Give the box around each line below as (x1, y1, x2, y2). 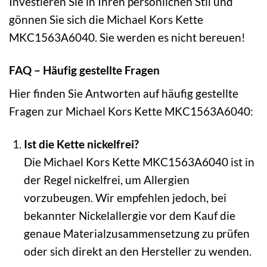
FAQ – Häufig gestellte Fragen (9, 63, 160, 77)
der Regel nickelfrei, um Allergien (23, 173, 190, 187)
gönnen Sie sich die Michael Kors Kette (9, 12, 203, 26)
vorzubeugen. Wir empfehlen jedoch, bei (23, 191, 226, 205)
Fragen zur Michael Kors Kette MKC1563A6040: (9, 104, 253, 119)
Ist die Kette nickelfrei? (23, 137, 139, 151)
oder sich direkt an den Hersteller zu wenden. (23, 244, 252, 259)
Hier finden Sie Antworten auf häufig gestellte (9, 86, 238, 101)
